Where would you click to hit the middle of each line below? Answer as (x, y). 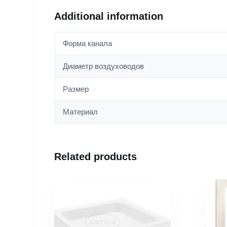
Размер (75, 89)
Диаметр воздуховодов (103, 66)
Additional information (109, 16)
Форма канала (87, 44)
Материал (80, 112)
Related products (96, 157)
